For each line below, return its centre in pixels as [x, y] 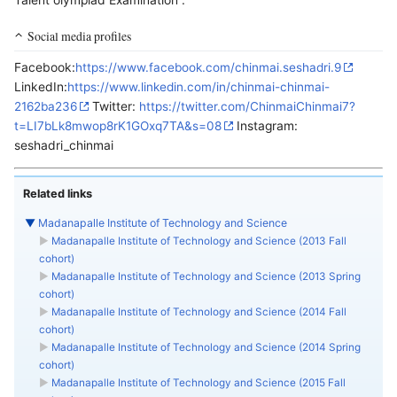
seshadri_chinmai [64, 146]
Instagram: [265, 126]
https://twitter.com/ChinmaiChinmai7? [247, 107]
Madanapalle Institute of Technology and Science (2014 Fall [198, 312]
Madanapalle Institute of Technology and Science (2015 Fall [198, 383]
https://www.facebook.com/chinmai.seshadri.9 [208, 68]
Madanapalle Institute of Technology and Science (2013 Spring [206, 277]
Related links [58, 193]
